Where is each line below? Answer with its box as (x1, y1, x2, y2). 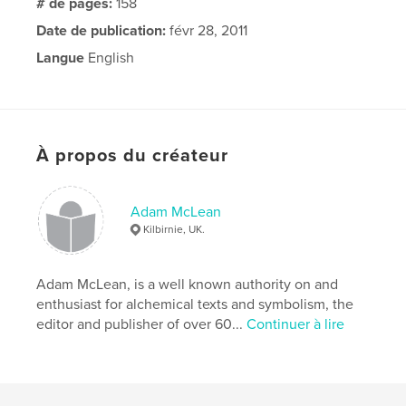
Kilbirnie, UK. (143, 222, 206, 236)
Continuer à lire (246, 314, 345, 333)
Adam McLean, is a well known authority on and (36, 275, 339, 294)
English (84, 48, 135, 67)
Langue (36, 48, 85, 67)
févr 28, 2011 (166, 21, 248, 40)
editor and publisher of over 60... (36, 314, 247, 333)
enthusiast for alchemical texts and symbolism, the (36, 295, 354, 314)
